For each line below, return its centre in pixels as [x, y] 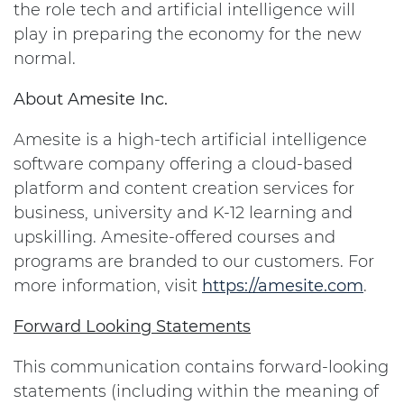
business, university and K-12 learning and [183, 213]
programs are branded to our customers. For [194, 262]
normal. [47, 59]
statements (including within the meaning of [196, 391]
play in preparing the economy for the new [188, 34]
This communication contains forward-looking [201, 367]
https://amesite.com [283, 286]
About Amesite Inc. [91, 99]
